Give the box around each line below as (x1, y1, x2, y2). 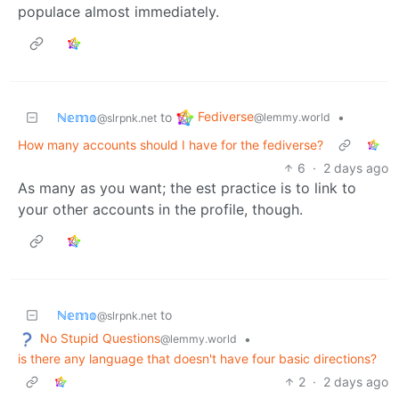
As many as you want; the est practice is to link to (18, 179, 356, 198)
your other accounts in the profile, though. (18, 200, 303, 219)
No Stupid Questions (40, 330, 160, 346)
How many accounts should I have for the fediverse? (18, 137, 323, 153)
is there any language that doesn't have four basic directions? (18, 350, 377, 366)
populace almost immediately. (18, 3, 219, 21)
